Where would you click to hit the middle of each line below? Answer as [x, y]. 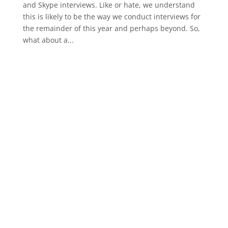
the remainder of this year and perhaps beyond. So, [111, 28]
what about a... [48, 40]
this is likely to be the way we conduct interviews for [111, 16]
